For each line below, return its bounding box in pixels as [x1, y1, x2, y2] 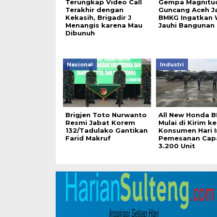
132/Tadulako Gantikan [65, 126, 148, 135]
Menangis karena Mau [65, 21, 142, 30]
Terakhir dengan [65, 6, 124, 14]
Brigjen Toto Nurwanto [65, 111, 147, 119]
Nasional [66, 61, 93, 68]
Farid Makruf [65, 134, 111, 142]
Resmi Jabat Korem [65, 119, 135, 127]
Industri [159, 61, 184, 68]
